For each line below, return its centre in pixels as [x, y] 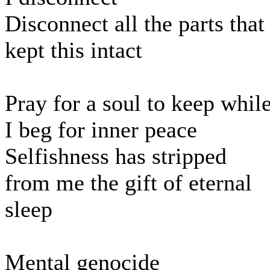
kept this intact [74, 50]
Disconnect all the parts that [135, 24]
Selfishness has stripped [116, 156]
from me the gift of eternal [128, 183]
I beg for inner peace [101, 130]
